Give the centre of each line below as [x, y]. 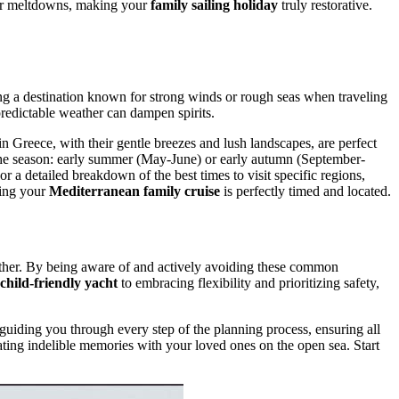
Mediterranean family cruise [134, 191]
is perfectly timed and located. [305, 191]
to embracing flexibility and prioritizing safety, [248, 282]
